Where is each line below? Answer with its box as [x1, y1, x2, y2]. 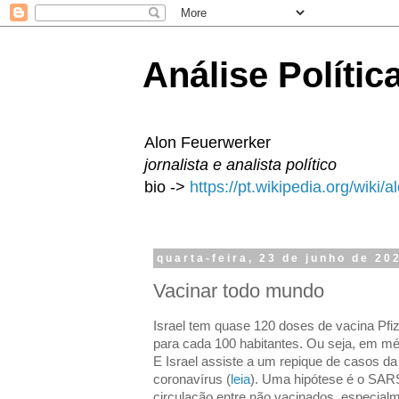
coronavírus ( [153, 371, 231, 387]
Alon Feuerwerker [144, 134, 271, 151]
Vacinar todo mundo [153, 279, 324, 302]
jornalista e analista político [144, 156, 337, 174]
